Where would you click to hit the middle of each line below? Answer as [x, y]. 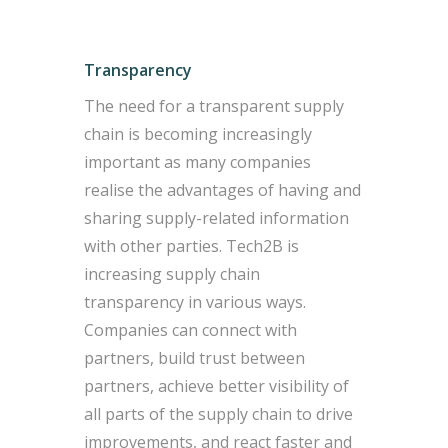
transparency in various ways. [195, 301]
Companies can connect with [191, 329]
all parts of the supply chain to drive [219, 413]
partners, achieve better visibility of [217, 385]
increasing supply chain [172, 273]
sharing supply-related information [217, 217]
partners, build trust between [195, 357]
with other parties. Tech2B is [192, 245]
